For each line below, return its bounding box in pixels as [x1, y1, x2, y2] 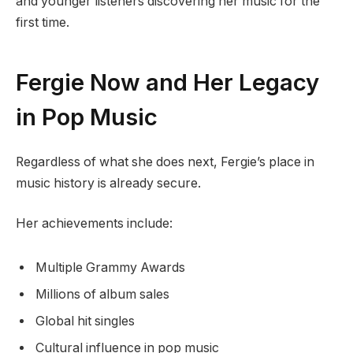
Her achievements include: [16, 216, 173, 232]
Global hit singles [35, 313, 135, 329]
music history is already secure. [16, 175, 201, 191]
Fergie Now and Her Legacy [16, 67, 319, 96]
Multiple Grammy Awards [35, 259, 185, 275]
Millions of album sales [35, 286, 169, 302]
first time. [16, 14, 69, 30]
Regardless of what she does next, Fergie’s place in [16, 154, 314, 169]
